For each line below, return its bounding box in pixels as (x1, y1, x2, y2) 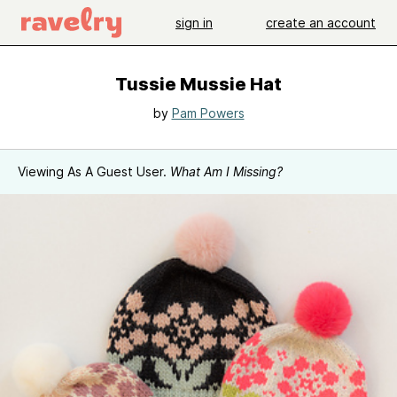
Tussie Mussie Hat (115, 74, 282, 95)
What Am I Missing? (170, 164, 283, 179)
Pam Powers (171, 105, 245, 121)
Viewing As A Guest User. (18, 164, 170, 179)
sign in (175, 14, 213, 30)
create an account (266, 14, 376, 30)
